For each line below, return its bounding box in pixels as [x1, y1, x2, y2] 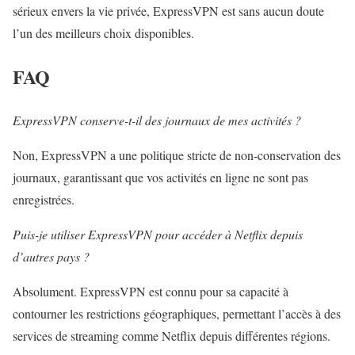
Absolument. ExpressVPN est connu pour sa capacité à [13, 283, 288, 300]
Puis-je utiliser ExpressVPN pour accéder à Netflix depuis [13, 226, 303, 243]
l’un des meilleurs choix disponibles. [13, 25, 194, 42]
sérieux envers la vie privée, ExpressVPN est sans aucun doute [13, 2, 324, 20]
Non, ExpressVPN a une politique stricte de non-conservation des [13, 147, 341, 164]
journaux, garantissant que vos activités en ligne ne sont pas [13, 169, 308, 186]
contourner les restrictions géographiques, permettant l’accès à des [13, 305, 341, 323]
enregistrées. [13, 191, 74, 208]
